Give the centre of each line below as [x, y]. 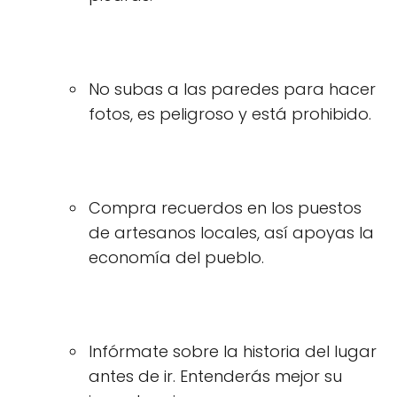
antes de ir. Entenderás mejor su [215, 376]
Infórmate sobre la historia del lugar [233, 351]
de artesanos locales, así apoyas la [231, 233]
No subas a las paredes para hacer [232, 89]
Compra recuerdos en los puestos [225, 208]
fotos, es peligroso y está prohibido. [230, 114]
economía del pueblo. [176, 257]
